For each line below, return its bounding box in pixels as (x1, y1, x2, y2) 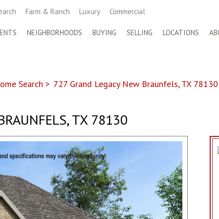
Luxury (79, 7, 100, 16)
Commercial (109, 7, 145, 16)
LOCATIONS (163, 28, 199, 37)
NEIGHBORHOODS (27, 28, 82, 37)
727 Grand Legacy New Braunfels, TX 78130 (53, 78, 218, 89)
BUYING (92, 28, 116, 37)
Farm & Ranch (25, 7, 70, 16)
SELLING (127, 28, 153, 37)
